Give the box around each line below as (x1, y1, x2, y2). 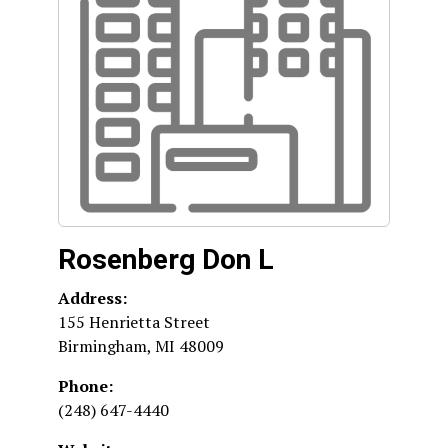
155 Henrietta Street (58, 311, 210, 333)
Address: (58, 287, 127, 309)
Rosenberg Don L (58, 243, 274, 276)
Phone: (58, 375, 113, 397)
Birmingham (58, 335, 147, 357)
